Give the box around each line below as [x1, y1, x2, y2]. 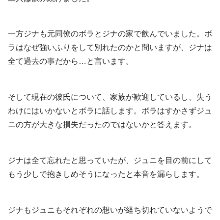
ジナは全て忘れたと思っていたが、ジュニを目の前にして [8, 156, 212, 165]
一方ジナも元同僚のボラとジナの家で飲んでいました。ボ [8, 29, 212, 38]
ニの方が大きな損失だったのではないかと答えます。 [8, 120, 196, 129]
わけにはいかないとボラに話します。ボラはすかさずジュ [8, 107, 212, 115]
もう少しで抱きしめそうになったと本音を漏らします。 [8, 170, 204, 179]
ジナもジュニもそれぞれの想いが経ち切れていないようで [8, 205, 212, 214]
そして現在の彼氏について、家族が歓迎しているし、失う [8, 93, 212, 102]
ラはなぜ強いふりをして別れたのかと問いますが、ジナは [8, 43, 212, 52]
